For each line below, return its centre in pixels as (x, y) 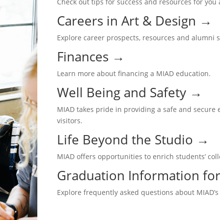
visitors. (70, 121)
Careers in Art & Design (126, 21)
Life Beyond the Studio (127, 139)
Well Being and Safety (123, 92)
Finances (84, 56)
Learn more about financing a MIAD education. (134, 73)
